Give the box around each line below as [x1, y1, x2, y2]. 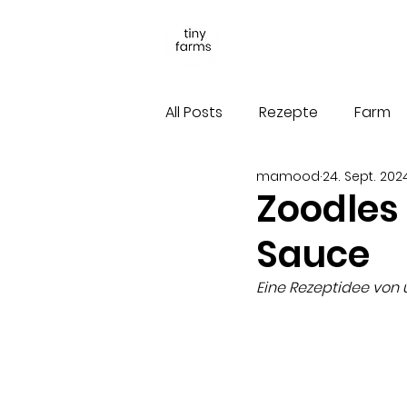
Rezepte [259, 102, 318, 124]
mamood [256, 166, 320, 185]
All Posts [165, 102, 223, 124]
